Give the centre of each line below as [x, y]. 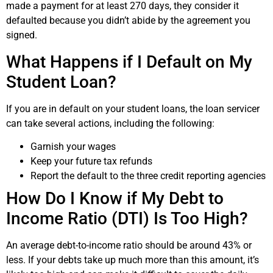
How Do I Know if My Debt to [115, 198]
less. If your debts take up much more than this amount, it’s [133, 260]
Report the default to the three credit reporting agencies [148, 175]
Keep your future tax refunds [91, 161]
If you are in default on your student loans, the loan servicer [133, 108]
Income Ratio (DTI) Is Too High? [127, 218]
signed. [22, 35]
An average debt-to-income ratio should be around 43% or [129, 245]
